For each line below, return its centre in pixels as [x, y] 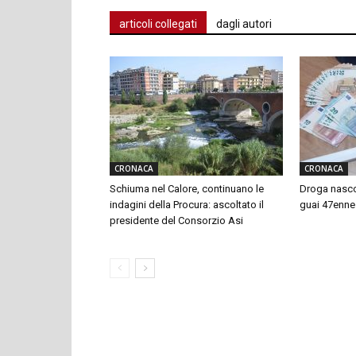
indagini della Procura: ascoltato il [187, 204]
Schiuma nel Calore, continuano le [187, 188]
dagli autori [244, 23]
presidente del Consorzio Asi [176, 220]
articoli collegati [158, 23]
